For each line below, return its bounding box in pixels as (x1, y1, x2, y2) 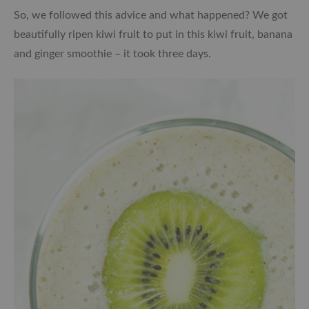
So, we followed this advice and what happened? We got (14, 10, 288, 21)
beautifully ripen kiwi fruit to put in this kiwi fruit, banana (14, 29, 292, 41)
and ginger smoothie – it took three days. (14, 48, 211, 60)
